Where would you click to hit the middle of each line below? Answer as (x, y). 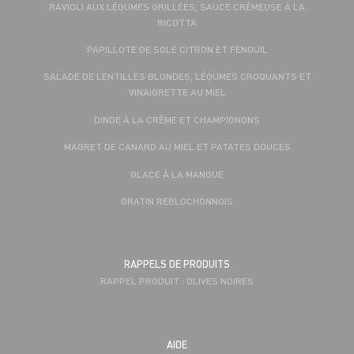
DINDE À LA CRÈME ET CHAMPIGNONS (177, 119)
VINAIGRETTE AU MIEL (177, 92)
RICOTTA (177, 22)
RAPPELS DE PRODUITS (177, 264)
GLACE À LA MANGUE (177, 173)
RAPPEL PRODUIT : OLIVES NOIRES (177, 281)
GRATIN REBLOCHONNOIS (177, 200)
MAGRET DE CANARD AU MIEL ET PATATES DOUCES (177, 147)
